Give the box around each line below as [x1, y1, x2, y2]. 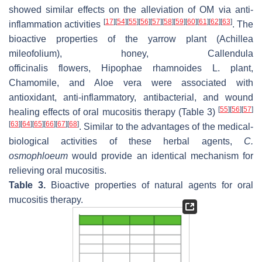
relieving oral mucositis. [9, 165, 106, 175]
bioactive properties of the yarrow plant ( [9, 33, 219, 44]
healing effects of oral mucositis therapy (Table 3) [9, 106, 218, 117]
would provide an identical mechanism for [68, 150, 253, 161]
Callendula [208, 48, 253, 58]
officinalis [9, 63, 48, 73]
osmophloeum [9, 150, 68, 161]
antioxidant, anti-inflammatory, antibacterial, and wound [9, 92, 253, 102]
